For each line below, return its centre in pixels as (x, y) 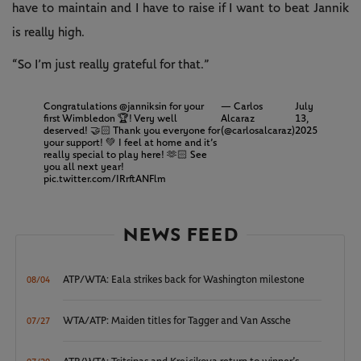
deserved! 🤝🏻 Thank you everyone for (131, 131)
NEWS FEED (180, 234)
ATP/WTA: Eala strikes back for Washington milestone (184, 280)
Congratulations (81, 106)
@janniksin (143, 106)
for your (185, 106)
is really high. (48, 32)
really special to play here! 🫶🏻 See (125, 155)
